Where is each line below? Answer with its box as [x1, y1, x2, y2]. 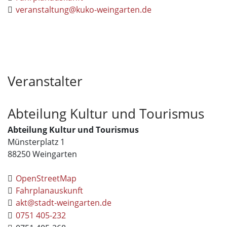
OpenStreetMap [16, 173, 77, 184]
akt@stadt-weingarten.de [16, 197, 112, 208]
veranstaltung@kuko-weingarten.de [16, 4, 152, 15]
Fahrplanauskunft [16, 185, 84, 196]
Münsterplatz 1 [8, 136, 65, 147]
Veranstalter [8, 72, 83, 90]
